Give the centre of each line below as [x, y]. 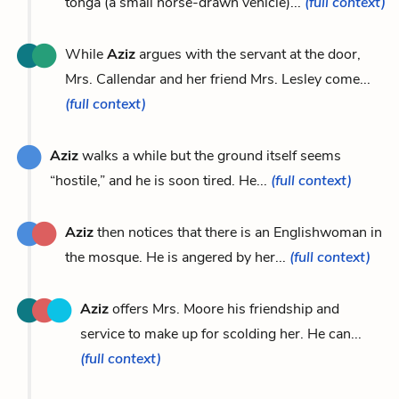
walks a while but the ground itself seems [210, 155]
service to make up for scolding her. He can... [221, 334]
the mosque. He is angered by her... [177, 257]
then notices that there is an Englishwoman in [238, 232]
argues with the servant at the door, [248, 54]
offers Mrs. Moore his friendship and [224, 309]
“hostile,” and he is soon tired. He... [160, 180]
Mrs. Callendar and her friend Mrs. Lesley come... [218, 79]
